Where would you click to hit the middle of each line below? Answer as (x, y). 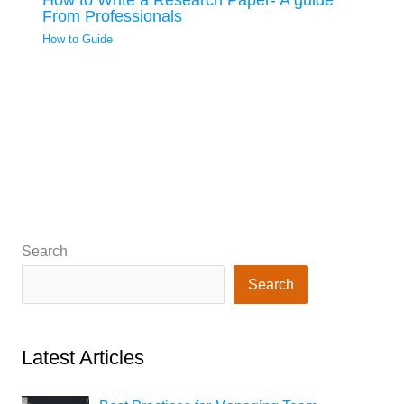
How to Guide (78, 39)
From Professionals (113, 16)
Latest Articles (83, 357)
